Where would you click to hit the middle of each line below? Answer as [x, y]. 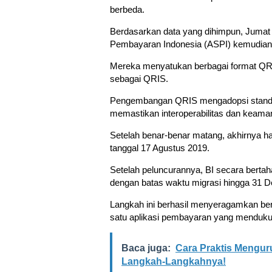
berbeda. [127, 9]
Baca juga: [146, 248]
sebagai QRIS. [139, 79]
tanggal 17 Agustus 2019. [160, 148]
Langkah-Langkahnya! [174, 261]
